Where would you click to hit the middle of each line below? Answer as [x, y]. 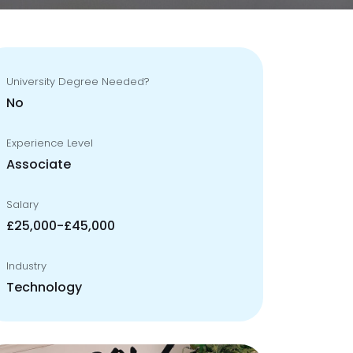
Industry [26, 266]
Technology [44, 287]
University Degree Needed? [78, 82]
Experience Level [50, 143]
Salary [22, 204]
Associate [39, 164]
